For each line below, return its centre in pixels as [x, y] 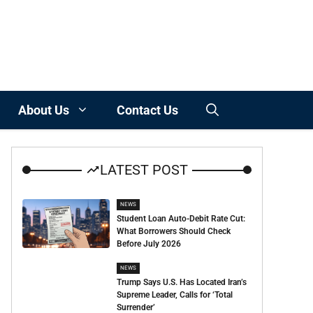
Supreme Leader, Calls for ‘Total [175, 295]
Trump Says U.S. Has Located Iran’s [182, 282]
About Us [44, 110]
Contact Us [147, 110]
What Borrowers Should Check [174, 231]
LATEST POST [144, 170]
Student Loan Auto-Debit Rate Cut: [181, 219]
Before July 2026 [149, 244]
